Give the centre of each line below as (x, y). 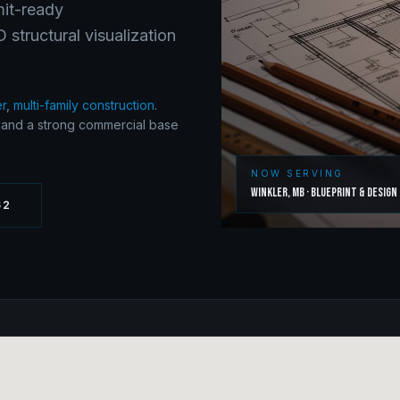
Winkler (269, 192)
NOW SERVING (297, 173)
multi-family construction (84, 105)
